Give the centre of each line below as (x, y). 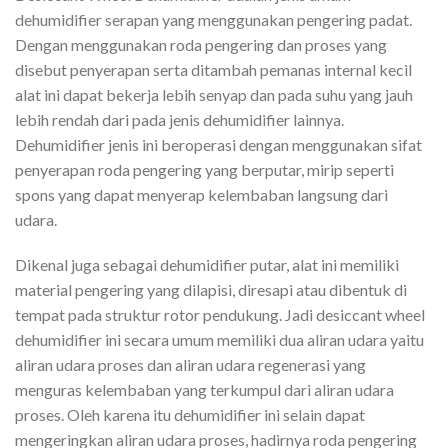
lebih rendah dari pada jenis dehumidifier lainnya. (179, 119)
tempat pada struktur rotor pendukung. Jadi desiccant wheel (220, 315)
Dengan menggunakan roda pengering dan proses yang (201, 44)
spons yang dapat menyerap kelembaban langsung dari (201, 194)
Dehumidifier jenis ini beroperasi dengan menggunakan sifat (218, 144)
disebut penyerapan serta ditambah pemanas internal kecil (213, 69)
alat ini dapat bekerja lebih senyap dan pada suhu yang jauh (214, 94)
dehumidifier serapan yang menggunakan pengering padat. (213, 19)
